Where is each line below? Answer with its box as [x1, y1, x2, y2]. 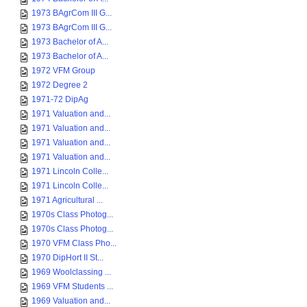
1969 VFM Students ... [32, 282, 113, 291]
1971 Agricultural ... [32, 195, 103, 205]
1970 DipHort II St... [32, 253, 103, 262]
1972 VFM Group [32, 66, 95, 75]
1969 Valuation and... [32, 296, 110, 306]
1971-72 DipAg [32, 95, 88, 104]
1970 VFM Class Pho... [32, 238, 116, 248]
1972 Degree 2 [32, 80, 88, 90]
